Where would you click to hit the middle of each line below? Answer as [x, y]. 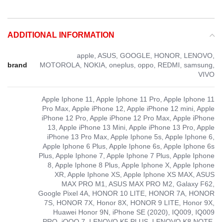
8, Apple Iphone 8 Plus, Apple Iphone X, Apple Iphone [131, 165]
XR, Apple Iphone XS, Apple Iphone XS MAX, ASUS [135, 174]
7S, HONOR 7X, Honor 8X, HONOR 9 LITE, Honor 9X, [129, 202]
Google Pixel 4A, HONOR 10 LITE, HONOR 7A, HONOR [126, 193]
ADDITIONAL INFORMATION [61, 35]
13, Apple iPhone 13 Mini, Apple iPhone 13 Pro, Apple [131, 127]
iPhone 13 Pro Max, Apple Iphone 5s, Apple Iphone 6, [131, 137]
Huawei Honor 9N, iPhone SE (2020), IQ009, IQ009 [134, 212]
